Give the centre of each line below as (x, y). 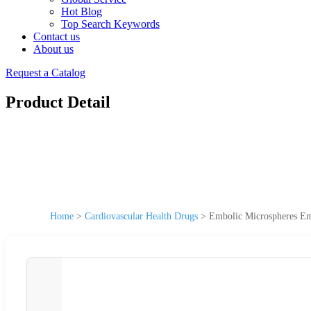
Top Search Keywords (110, 24)
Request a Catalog (45, 73)
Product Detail (58, 102)
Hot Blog (82, 11)
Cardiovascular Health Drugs (141, 216)
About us (53, 49)
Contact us (57, 36)
